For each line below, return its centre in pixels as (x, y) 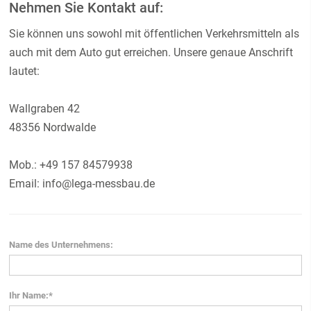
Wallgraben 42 (45, 109)
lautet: (25, 71)
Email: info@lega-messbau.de (82, 184)
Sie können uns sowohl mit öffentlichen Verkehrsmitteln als (154, 34)
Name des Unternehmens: (61, 245)
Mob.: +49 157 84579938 (71, 165)
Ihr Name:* (31, 295)
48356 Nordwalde (53, 127)
